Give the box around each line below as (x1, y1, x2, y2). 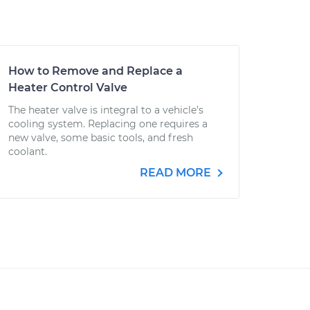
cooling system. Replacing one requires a (8, 118, 208, 130)
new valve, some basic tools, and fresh (8, 131, 193, 144)
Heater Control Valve (8, 81, 127, 94)
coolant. (8, 145, 47, 158)
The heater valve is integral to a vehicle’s (8, 104, 203, 116)
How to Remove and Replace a (8, 64, 183, 77)
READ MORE (140, 166, 214, 179)
